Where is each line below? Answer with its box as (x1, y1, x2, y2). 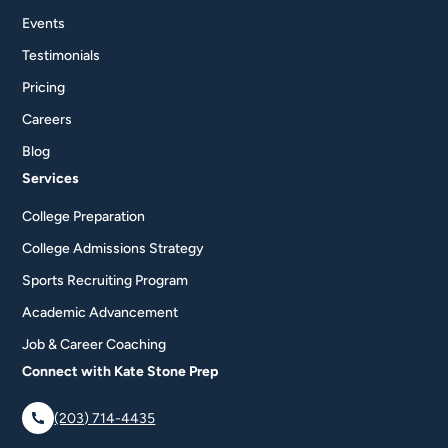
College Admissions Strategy (22, 240, 205, 257)
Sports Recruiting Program (22, 272, 189, 289)
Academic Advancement (22, 304, 179, 321)
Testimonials (22, 47, 101, 64)
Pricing (22, 79, 66, 96)
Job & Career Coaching (22, 336, 167, 353)
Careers (22, 111, 73, 128)
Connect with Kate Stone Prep (22, 363, 219, 380)
